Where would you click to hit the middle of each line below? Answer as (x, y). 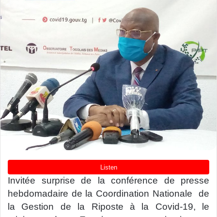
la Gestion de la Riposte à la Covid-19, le (108, 207)
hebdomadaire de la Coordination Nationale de (108, 194)
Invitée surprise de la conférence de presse (108, 181)
